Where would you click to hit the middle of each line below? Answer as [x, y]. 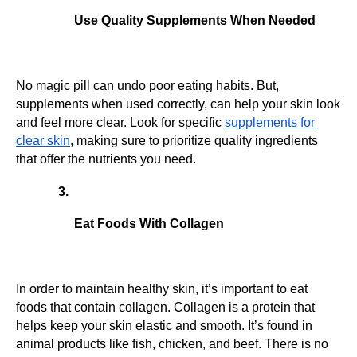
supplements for [270, 122]
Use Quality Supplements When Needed [195, 20]
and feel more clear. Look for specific [120, 122]
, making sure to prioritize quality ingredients [194, 140]
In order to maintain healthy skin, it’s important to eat [162, 288]
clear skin [43, 140]
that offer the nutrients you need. [106, 159]
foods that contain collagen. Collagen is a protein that [165, 307]
